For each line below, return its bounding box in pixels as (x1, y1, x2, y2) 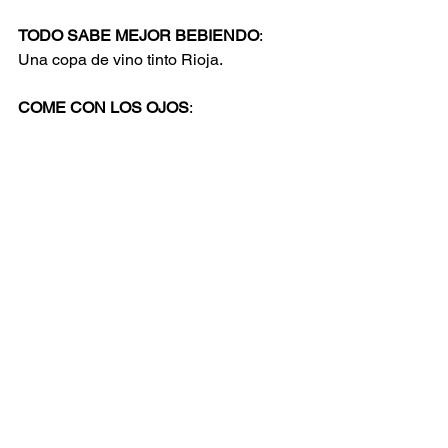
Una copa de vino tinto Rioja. (18, 50, 223, 69)
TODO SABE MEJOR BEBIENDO (18, 26, 259, 45)
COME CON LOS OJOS (18, 98, 189, 117)
